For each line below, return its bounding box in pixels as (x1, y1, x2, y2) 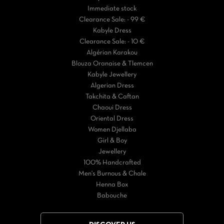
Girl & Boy (97, 137, 127, 144)
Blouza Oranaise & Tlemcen (71, 60, 153, 67)
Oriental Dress (90, 115, 133, 122)
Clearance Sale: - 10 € (79, 38, 145, 45)
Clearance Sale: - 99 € (78, 16, 145, 23)
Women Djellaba (87, 126, 136, 133)
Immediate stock (87, 5, 136, 12)
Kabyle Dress (92, 27, 131, 34)
